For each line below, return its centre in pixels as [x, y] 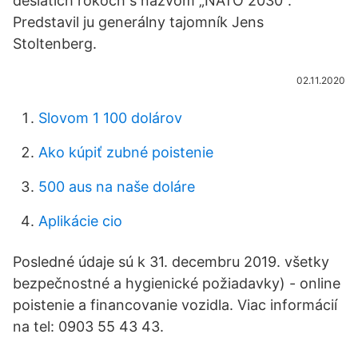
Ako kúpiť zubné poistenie [126, 152]
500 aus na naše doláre [117, 187]
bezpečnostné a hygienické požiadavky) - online [177, 283]
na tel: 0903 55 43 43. [88, 326]
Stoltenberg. [55, 44]
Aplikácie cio [80, 221]
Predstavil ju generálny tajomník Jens [138, 22]
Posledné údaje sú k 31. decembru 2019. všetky [171, 262]
